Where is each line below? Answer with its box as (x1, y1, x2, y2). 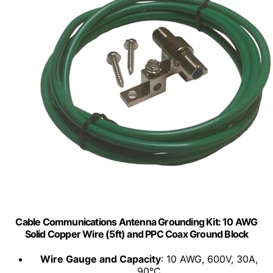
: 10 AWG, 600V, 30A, (160, 253, 258, 266)
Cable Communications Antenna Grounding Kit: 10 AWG (15, 216, 258, 229)
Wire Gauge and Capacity (40, 253, 161, 266)
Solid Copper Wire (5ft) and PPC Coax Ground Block (24, 228, 249, 241)
